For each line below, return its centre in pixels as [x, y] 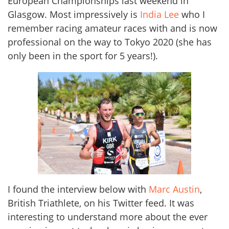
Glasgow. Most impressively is [74, 14]
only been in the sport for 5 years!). [83, 55]
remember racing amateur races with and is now [112, 28]
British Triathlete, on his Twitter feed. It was [101, 203]
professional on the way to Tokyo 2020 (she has [110, 42]
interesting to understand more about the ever [108, 216]
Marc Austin [174, 189]
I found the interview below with [78, 189]
